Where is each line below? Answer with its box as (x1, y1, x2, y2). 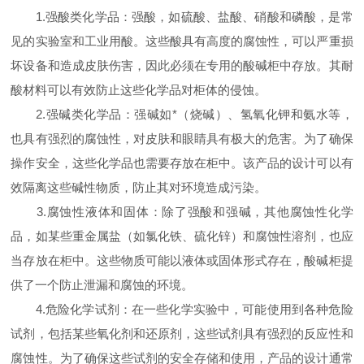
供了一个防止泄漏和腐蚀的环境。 (11, 278, 194, 292)
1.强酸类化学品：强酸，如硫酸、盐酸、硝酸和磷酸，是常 (11, 10, 353, 24)
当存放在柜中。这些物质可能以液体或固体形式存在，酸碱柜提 (11, 253, 353, 268)
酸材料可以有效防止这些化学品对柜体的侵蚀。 (11, 83, 267, 97)
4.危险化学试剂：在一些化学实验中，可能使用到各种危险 (11, 302, 353, 317)
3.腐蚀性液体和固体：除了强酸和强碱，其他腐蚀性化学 (11, 205, 353, 219)
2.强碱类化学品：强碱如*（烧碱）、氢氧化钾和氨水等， (11, 107, 353, 122)
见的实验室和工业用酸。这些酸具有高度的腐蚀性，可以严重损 (11, 34, 353, 49)
